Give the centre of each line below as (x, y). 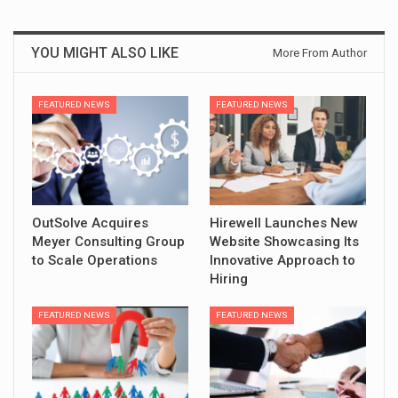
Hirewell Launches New (284, 223)
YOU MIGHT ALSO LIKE (105, 53)
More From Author (320, 53)
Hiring (229, 279)
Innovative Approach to (283, 261)
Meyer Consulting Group (108, 242)
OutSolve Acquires (90, 223)
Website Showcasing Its (284, 242)
